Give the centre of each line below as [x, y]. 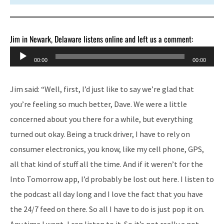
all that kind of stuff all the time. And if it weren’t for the [106, 164]
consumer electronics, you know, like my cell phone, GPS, [107, 149]
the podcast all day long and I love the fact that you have [106, 194]
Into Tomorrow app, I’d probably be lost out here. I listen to [112, 179]
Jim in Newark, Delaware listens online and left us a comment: [101, 39]
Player [20, 68]
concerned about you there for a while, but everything [101, 119]
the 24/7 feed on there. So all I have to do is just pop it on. [107, 209]
